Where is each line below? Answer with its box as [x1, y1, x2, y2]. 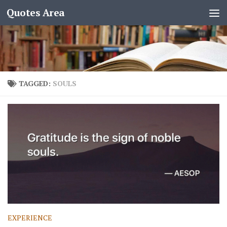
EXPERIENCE [8, 212, 52, 222]
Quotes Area [7, 6, 65, 19]
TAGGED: [19, 79, 53, 88]
